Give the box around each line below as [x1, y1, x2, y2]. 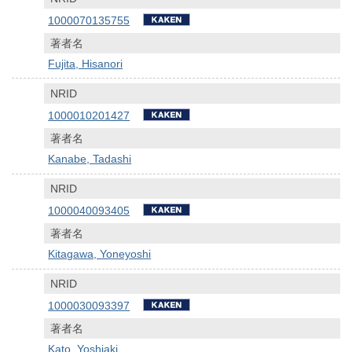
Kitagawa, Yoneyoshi [48, 247, 152, 261]
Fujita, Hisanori [48, 57, 123, 70]
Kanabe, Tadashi [48, 152, 132, 165]
